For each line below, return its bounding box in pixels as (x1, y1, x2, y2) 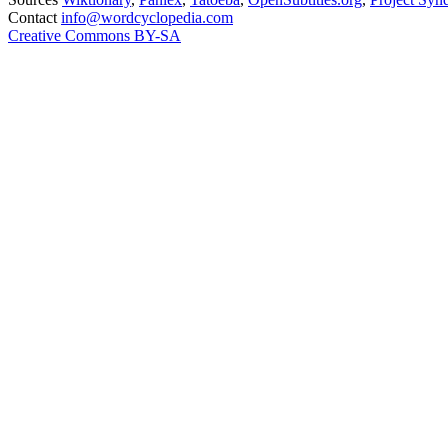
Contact (8, 9, 57, 27)
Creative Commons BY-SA (8, 27, 181, 45)
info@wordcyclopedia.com (61, 9, 233, 27)
